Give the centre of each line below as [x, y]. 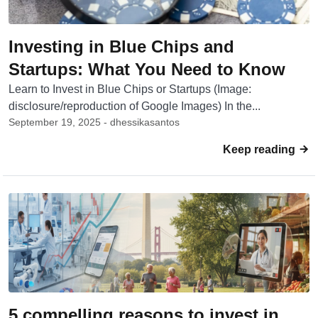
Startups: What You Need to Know [147, 69]
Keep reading [261, 149]
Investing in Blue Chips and [121, 46]
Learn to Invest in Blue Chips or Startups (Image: [130, 89]
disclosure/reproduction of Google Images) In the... [135, 106]
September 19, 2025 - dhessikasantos [94, 122]
